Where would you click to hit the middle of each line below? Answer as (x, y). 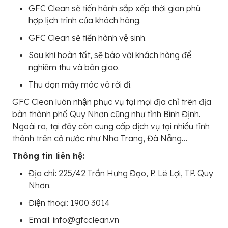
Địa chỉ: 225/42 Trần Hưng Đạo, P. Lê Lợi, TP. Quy (121, 173)
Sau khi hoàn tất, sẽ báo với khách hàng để (110, 55)
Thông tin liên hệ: (48, 155)
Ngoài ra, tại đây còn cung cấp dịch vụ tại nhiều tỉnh (111, 126)
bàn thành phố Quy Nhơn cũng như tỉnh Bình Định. (106, 114)
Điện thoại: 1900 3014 (69, 202)
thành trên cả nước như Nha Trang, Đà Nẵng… (100, 138)
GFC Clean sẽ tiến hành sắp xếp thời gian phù (115, 8)
